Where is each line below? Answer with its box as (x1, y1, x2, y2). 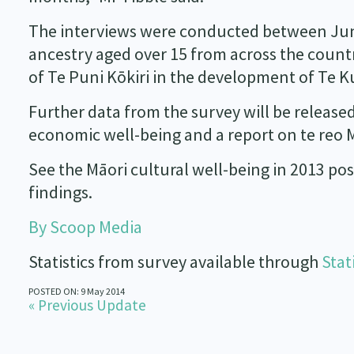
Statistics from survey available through (28, 250, 322, 273)
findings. (28, 181, 92, 203)
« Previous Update (28, 296, 146, 314)
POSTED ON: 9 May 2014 (28, 285, 125, 297)
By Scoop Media (28, 216, 142, 238)
